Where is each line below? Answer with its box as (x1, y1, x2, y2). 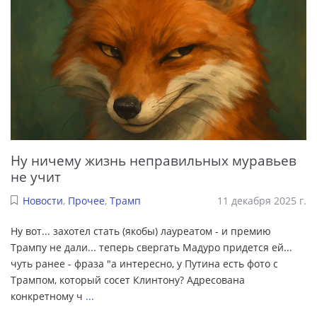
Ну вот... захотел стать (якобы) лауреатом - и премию (11, 224, 271, 238)
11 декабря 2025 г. (217, 194, 306, 208)
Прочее (67, 194, 105, 208)
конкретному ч (11, 289, 86, 304)
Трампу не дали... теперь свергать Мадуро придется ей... (11, 241, 292, 255)
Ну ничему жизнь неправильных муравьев (11, 150, 296, 170)
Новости (22, 194, 63, 208)
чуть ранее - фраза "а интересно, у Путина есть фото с (11, 257, 278, 271)
